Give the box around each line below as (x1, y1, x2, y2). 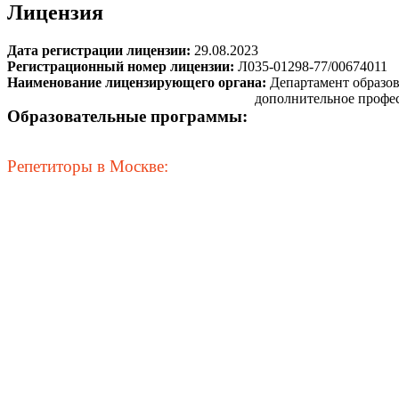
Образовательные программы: (7, 107, 248, 126)
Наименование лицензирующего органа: (7, 74, 270, 90)
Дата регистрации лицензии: (7, 42, 194, 58)
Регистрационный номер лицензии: (7, 58, 238, 74)
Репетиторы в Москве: (7, 157, 168, 176)
